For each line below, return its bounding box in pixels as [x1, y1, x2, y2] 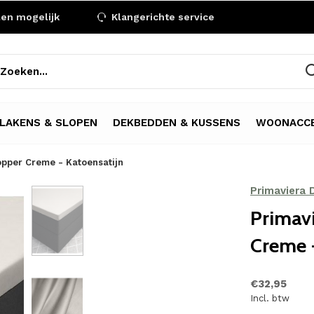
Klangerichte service [109, 11, 214, 22]
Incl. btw [250, 293, 289, 303]
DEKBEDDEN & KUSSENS [113, 116, 240, 129]
